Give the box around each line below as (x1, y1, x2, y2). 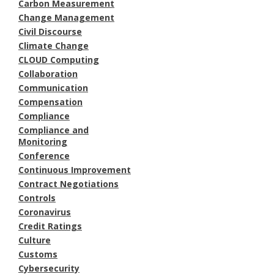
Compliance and (18, 124, 89, 136)
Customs (18, 248, 57, 260)
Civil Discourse (18, 25, 82, 37)
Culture (18, 234, 51, 246)
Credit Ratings (18, 220, 82, 232)
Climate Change (18, 39, 89, 51)
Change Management (18, 11, 114, 23)
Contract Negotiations (18, 177, 119, 190)
